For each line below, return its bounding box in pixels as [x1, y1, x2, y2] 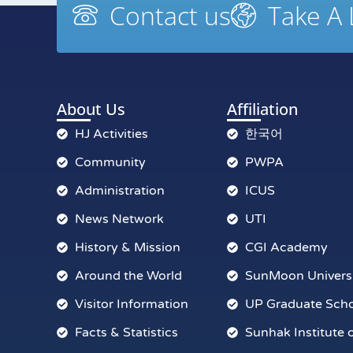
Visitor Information [74, 295, 188, 312]
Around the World [74, 267, 182, 284]
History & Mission [74, 239, 180, 255]
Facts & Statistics [74, 324, 178, 340]
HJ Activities [74, 125, 148, 142]
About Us [57, 98, 125, 120]
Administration [74, 182, 165, 199]
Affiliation [227, 98, 298, 120]
